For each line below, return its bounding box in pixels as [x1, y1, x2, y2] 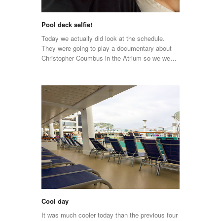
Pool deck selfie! [41, 20, 92, 30]
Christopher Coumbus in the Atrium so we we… [41, 53, 177, 63]
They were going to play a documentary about [41, 43, 172, 53]
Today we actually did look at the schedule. [41, 34, 165, 43]
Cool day [41, 196, 69, 206]
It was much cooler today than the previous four [41, 210, 178, 220]
